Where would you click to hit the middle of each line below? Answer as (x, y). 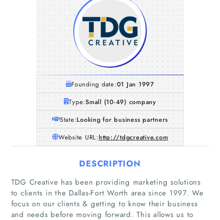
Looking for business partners (123, 119)
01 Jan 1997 (135, 84)
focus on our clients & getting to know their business (104, 204)
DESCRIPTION (110, 163)
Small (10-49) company (121, 102)
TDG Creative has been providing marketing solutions (106, 182)
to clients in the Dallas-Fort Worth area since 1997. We (107, 193)
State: (68, 119)
